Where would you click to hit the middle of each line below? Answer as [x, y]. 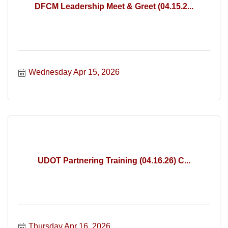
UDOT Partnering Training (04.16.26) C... [114, 160]
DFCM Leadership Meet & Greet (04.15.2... [114, 6]
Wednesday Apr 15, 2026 [74, 72]
